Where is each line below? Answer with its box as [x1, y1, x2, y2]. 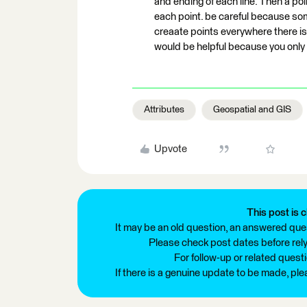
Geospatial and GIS [213, 105, 291, 114]
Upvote [153, 144, 187, 154]
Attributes [144, 105, 184, 114]
